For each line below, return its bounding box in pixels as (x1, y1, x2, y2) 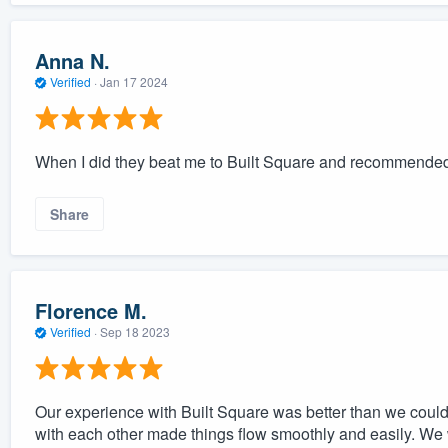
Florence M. (34, 295, 147, 325)
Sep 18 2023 (99, 322, 170, 340)
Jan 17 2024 (99, 72, 168, 90)
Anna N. (34, 45, 110, 75)
